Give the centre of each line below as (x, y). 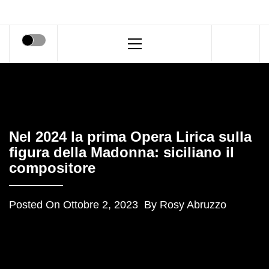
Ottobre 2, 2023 (101, 205)
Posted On (36, 205)
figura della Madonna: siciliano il (122, 152)
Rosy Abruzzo (193, 205)
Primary (149, 32)
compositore (52, 168)
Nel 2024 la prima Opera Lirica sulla (130, 137)
